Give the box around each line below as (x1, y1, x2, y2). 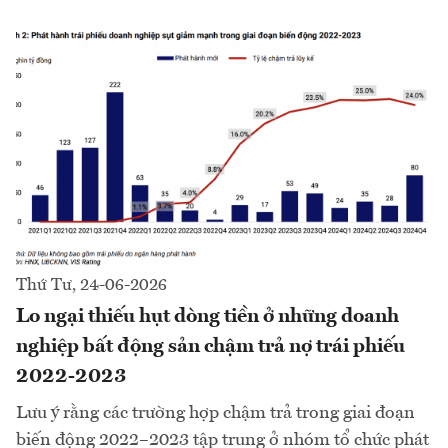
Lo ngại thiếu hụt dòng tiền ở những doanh (16, 307, 399, 328)
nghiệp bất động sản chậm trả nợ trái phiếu (16, 337, 405, 358)
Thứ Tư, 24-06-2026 (16, 277, 167, 295)
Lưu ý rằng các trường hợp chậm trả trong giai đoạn (16, 404, 415, 423)
